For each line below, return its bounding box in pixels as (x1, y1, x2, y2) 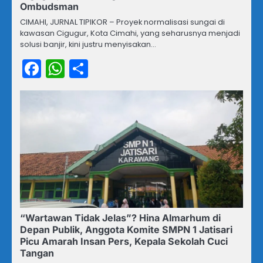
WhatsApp (65, 55, 161, 82)
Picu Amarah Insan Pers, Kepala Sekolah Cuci (20, 235, 228, 248)
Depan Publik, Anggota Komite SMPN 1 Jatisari (20, 224, 232, 236)
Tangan (20, 247, 54, 259)
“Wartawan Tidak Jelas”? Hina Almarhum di (20, 212, 221, 224)
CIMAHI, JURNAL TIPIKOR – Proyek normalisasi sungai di (20, 16, 225, 28)
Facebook (41, 55, 130, 82)
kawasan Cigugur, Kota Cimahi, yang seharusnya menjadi (20, 28, 240, 39)
